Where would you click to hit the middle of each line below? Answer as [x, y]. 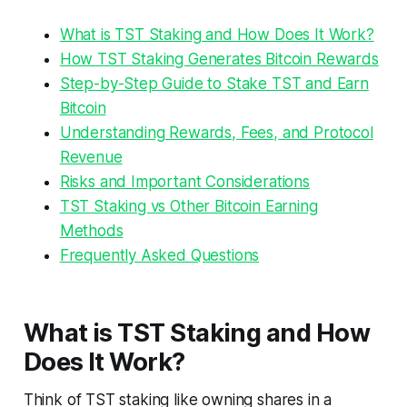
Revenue [91, 157]
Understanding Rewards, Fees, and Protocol [216, 132]
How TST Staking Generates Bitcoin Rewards [219, 59]
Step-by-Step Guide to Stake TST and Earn [214, 83]
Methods [91, 230]
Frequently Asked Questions [159, 255]
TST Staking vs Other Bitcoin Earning [189, 206]
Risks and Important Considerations [184, 181]
